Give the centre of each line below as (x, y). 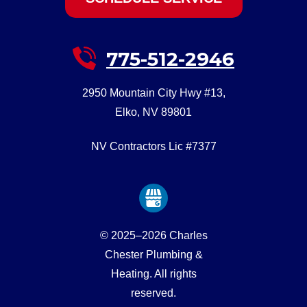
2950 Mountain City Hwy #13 (152, 93)
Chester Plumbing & (153, 254)
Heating (130, 273)
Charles (188, 235)
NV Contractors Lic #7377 (153, 146)
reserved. (153, 293)
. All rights (173, 273)
